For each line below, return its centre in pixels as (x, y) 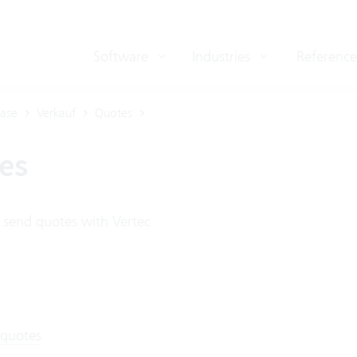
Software (123, 56)
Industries (223, 56)
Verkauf (56, 113)
